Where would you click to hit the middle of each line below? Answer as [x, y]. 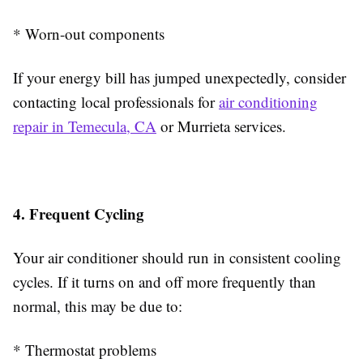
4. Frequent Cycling [79, 214]
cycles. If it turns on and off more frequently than [164, 282]
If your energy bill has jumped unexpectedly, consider [179, 77]
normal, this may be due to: [98, 306]
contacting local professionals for [116, 102]
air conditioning [268, 102]
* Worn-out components [89, 34]
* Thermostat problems [85, 350]
